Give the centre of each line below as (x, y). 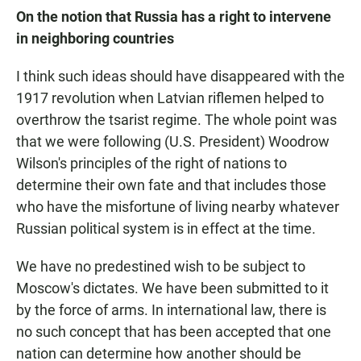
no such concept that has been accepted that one (174, 332)
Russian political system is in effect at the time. (166, 229)
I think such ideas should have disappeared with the (180, 77)
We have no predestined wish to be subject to (161, 267)
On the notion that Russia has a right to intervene (174, 17)
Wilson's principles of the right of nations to (151, 164)
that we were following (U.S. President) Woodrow (173, 142)
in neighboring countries (95, 39)
